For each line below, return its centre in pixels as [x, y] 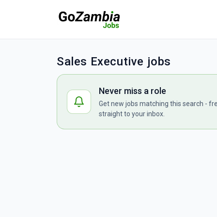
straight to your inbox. [132, 114]
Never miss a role [132, 91]
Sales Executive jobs [114, 62]
